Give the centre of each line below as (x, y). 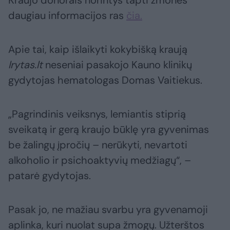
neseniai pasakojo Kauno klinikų (117, 65)
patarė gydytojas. (50, 176)
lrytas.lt (25, 65)
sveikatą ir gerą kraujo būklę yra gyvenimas (109, 130)
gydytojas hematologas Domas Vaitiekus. (105, 80)
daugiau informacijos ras (67, 16)
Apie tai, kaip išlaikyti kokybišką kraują (98, 50)
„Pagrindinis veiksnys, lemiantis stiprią (97, 114)
